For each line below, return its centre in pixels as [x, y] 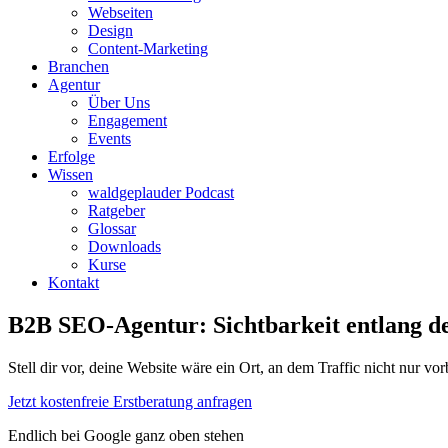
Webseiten [120, 12]
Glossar [112, 228]
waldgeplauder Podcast [161, 192]
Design [110, 30]
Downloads [124, 246]
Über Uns [119, 102]
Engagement [127, 120]
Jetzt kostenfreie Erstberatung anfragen [130, 401]
